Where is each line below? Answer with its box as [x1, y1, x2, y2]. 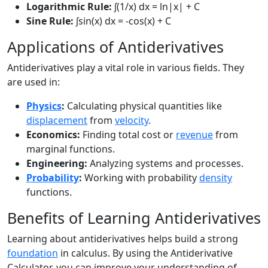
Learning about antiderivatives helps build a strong [7, 232, 238, 245]
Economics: [26, 128, 80, 141]
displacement [26, 114, 87, 127]
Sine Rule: [26, 14, 74, 28]
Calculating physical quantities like [65, 99, 222, 112]
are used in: [7, 75, 60, 89]
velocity [115, 114, 148, 127]
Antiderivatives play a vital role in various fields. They [7, 61, 244, 74]
